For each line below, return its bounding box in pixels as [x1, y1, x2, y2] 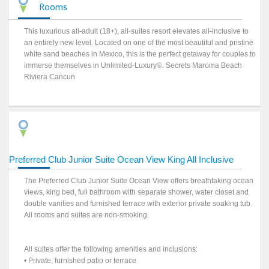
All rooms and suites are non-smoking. [24, 211, 150, 220]
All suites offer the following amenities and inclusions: [24, 245, 198, 254]
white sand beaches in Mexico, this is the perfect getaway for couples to [24, 49, 256, 58]
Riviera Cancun [24, 72, 76, 81]
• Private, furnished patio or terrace [24, 256, 137, 265]
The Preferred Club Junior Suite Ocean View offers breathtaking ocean [24, 177, 254, 186]
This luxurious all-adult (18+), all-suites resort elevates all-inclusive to [24, 26, 249, 35]
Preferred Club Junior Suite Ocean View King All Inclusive [9, 154, 234, 165]
